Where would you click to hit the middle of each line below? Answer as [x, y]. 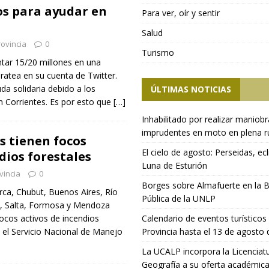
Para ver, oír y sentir [181, 13]
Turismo [158, 53]
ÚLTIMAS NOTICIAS [191, 89]
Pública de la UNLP [179, 198]
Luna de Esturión [175, 165]
